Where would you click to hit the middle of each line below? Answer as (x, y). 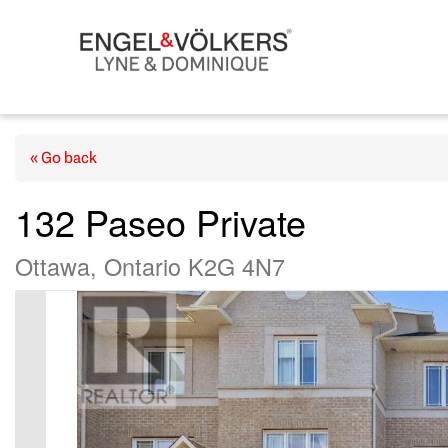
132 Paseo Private (160, 222)
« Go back (63, 158)
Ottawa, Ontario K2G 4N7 (150, 266)
